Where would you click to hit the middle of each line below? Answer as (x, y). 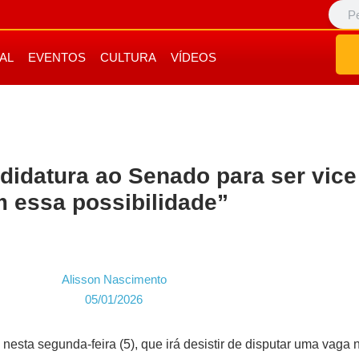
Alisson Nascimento (114, 279)
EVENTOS (57, 57)
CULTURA (128, 57)
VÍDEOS (194, 57)
